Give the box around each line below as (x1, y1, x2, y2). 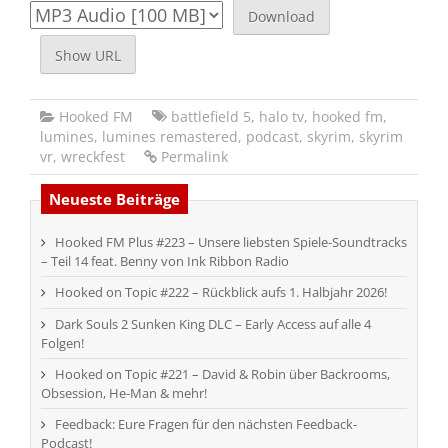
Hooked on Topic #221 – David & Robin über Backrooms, (55, 364, 390, 383)
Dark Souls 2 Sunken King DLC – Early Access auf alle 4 (55, 314, 371, 333)
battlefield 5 (171, 106, 251, 126)
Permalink (161, 146, 228, 166)
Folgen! (41, 333, 84, 352)
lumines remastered (102, 126, 238, 146)
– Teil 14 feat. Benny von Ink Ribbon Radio (41, 251, 289, 270)
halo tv (259, 106, 304, 126)
